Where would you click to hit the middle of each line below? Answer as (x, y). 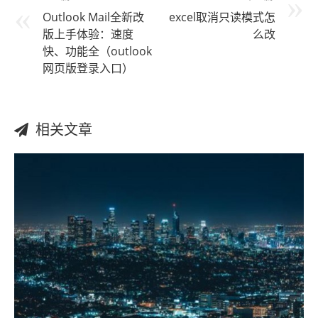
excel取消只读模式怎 (222, 17)
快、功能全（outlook (97, 51)
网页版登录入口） (88, 68)
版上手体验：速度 (88, 34)
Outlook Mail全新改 (93, 17)
